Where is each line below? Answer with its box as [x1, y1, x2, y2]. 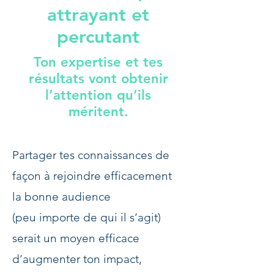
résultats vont [28, 70, 121, 87]
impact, [103, 252, 142, 266]
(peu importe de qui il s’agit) [12, 210, 161, 224]
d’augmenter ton [12, 252, 103, 266]
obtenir [120, 70, 168, 87]
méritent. [68, 103, 128, 120]
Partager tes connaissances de [12, 148, 169, 162]
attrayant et [47, 4, 149, 26]
